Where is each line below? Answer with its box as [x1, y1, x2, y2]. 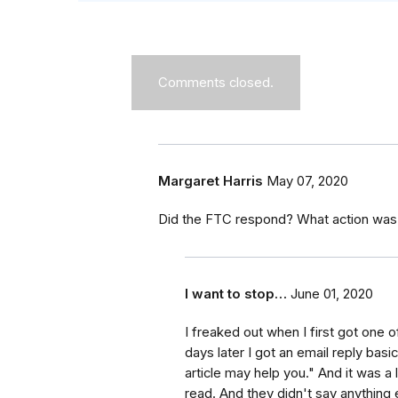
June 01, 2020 [291, 286, 373, 303]
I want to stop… [185, 286, 287, 303]
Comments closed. [158, 75, 274, 92]
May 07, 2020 [267, 173, 348, 190]
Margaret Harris [158, 173, 263, 190]
